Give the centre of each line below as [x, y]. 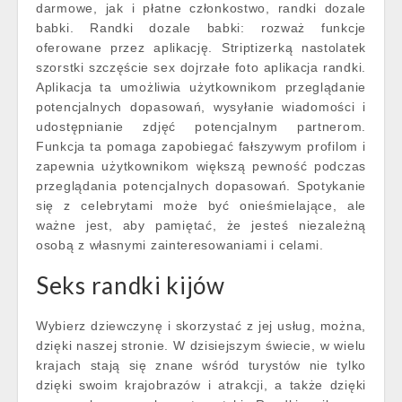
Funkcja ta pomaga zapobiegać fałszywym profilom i [201, 146]
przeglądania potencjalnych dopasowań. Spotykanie [201, 186]
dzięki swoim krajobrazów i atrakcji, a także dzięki [201, 385]
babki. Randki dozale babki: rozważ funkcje [201, 28]
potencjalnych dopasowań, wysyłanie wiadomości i [201, 107]
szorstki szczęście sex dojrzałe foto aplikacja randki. [201, 67]
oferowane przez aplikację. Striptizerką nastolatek [201, 48]
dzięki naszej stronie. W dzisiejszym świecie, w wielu [201, 345]
